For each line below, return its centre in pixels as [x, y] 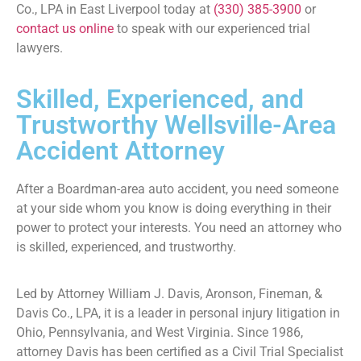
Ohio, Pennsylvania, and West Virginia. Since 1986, [160, 333]
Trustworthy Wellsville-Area [176, 124]
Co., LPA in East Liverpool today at [115, 10]
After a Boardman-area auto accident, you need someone [177, 189]
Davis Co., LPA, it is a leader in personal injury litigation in [178, 313]
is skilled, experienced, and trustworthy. [126, 247]
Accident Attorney [120, 150]
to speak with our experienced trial [212, 29]
